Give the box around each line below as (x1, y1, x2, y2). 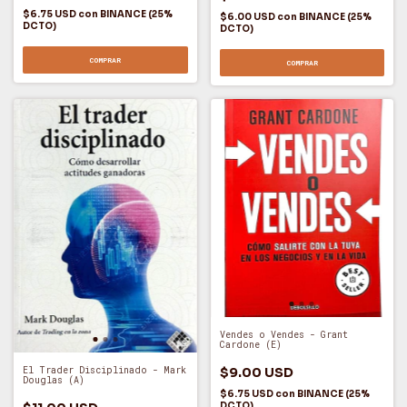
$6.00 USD (219, 10, 277, 23)
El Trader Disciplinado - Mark (23, 364, 186, 377)
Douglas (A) (23, 374, 84, 387)
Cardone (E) (219, 339, 282, 352)
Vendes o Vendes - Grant (219, 329, 348, 342)
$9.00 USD (219, 364, 293, 382)
